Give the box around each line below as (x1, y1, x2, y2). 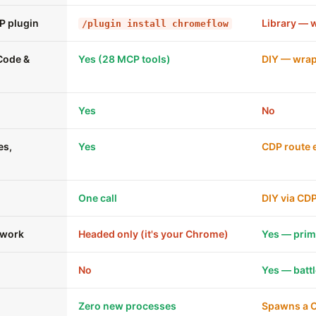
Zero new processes (78, 300, 176, 312)
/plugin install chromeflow (82, 18, 229, 29)
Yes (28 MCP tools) (78, 53, 171, 65)
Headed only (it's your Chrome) (78, 228, 229, 240)
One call (78, 192, 117, 204)
